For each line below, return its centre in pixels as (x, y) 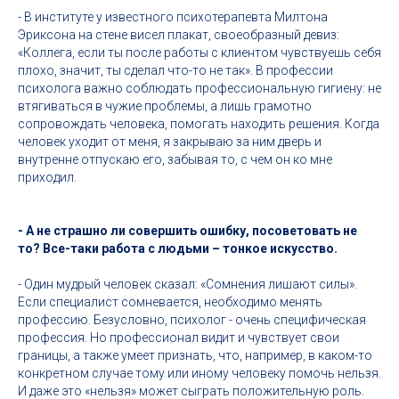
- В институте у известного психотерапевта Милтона (173, 17)
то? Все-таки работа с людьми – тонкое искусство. (178, 248)
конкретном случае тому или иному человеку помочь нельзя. (199, 373)
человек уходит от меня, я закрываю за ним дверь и (170, 142)
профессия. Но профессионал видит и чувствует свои (179, 338)
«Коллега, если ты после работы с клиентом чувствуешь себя (199, 53)
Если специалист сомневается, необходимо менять (170, 302)
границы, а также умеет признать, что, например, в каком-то (195, 355)
